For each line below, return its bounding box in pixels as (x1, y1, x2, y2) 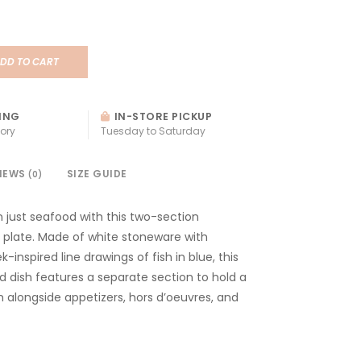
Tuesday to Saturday (100, 123, 205, 138)
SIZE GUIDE (66, 166, 127, 180)
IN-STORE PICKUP (111, 109, 213, 123)
